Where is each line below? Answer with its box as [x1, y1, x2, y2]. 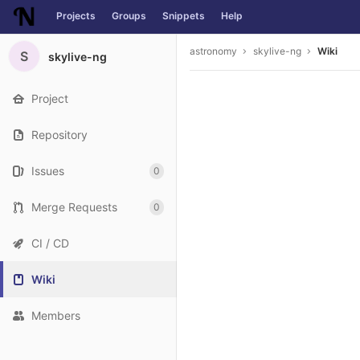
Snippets [162, 10, 205, 22]
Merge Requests [31, 200, 117, 214]
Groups [112, 10, 146, 22]
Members [31, 309, 80, 322]
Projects [56, 10, 96, 22]
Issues [31, 164, 64, 178]
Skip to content [12, 17, 92, 31]
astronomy [190, 44, 237, 57]
